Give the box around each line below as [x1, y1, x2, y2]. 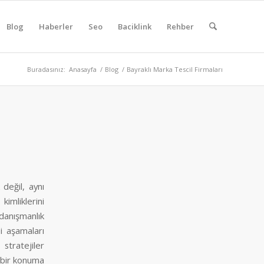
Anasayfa [69, 65, 97, 74]
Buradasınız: [27, 65, 65, 74]
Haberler [38, 21, 73, 32]
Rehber [166, 21, 194, 32]
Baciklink [117, 21, 151, 32]
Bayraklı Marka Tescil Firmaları [127, 65, 223, 74]
